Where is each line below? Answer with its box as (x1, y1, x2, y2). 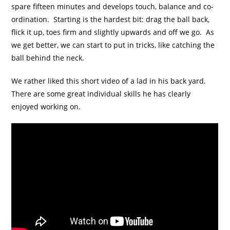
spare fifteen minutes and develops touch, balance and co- (11, 1, 214, 11)
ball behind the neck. (11, 52, 85, 63)
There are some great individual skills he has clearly (11, 88, 191, 99)
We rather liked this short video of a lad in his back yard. (11, 75, 208, 86)
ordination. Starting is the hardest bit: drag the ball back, (11, 14, 210, 24)
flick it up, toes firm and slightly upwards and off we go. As (11, 27, 215, 37)
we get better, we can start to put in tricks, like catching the (11, 40, 215, 50)
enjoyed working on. (11, 101, 83, 111)
